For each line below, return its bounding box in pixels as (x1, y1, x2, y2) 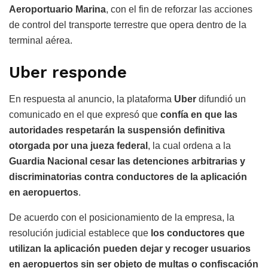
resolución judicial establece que (9, 228, 151, 239)
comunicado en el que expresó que (9, 109, 160, 120)
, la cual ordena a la (148, 141, 231, 151)
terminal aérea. (9, 35, 72, 45)
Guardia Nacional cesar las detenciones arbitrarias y (9, 156, 245, 167)
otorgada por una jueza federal (9, 141, 148, 151)
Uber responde (9, 63, 127, 83)
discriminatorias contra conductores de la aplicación (9, 172, 247, 182)
